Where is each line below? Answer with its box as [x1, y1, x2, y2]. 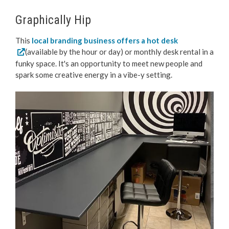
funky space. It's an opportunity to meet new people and [15, 58, 202, 68]
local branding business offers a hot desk [30, 35, 178, 45]
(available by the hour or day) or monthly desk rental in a [25, 47, 214, 56]
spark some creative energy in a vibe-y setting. [15, 70, 172, 79]
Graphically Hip [15, 12, 91, 27]
